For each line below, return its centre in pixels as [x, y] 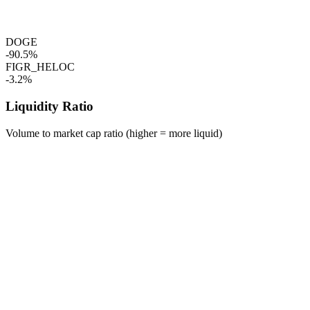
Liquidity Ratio [49, 107]
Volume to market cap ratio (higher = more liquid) [114, 133]
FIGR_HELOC [40, 67]
